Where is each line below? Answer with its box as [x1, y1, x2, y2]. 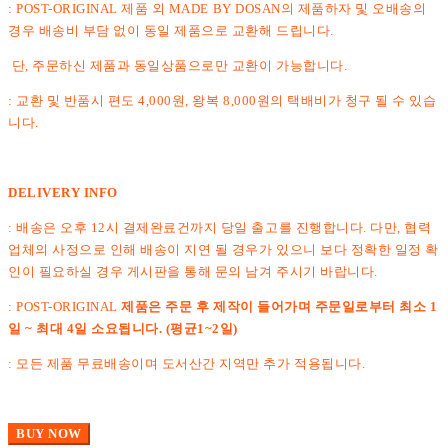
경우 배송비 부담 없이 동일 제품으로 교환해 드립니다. [8, 22, 334, 38]
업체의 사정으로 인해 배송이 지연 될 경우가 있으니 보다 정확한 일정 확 [8, 241, 439, 257]
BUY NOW [16, 425, 82, 441]
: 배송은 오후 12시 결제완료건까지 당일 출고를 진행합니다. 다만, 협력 [8, 219, 432, 235]
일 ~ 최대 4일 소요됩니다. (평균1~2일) [8, 320, 238, 336]
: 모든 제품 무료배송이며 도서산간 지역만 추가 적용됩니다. [8, 355, 366, 371]
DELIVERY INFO [8, 184, 118, 200]
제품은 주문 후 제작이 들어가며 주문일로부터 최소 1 [117, 298, 438, 314]
